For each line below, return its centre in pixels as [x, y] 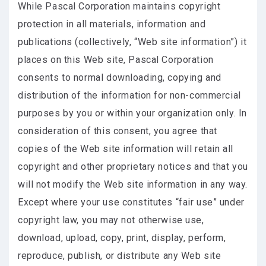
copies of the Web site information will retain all [126, 149]
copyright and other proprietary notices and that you [133, 167]
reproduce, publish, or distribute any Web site [120, 256]
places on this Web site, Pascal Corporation [116, 60]
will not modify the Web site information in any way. [133, 184]
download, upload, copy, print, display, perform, [122, 238]
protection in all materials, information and [112, 24]
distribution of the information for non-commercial [129, 95]
